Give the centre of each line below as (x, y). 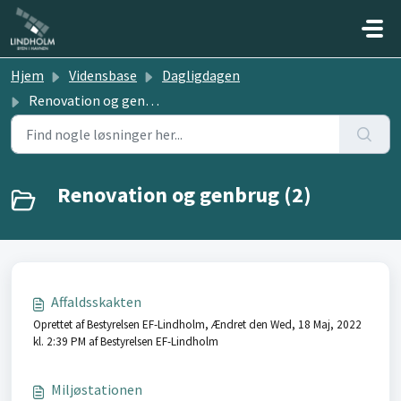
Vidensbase (103, 75)
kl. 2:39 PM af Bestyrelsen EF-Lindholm (126, 341)
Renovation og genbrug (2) (184, 195)
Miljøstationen (97, 389)
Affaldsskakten (96, 302)
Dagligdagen (201, 75)
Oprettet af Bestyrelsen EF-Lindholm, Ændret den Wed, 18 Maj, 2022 (197, 324)
